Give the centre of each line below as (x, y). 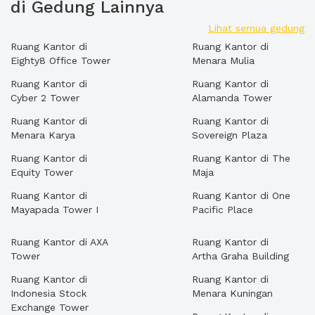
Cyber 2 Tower (45, 98)
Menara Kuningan (232, 293)
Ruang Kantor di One (241, 195)
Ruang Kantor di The (241, 158)
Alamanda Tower (232, 98)
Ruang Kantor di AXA (59, 242)
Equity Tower (42, 172)
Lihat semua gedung (256, 28)
